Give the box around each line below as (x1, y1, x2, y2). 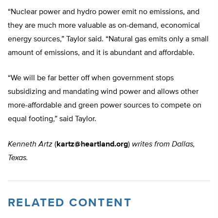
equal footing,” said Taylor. (8, 115, 96, 124)
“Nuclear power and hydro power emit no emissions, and (8, 8, 200, 17)
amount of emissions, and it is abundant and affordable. (8, 49, 195, 57)
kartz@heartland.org (56, 141, 128, 149)
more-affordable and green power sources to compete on (8, 102, 201, 110)
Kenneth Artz (8, 141, 53, 149)
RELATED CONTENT (8, 197, 132, 209)
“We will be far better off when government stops (8, 74, 174, 83)
